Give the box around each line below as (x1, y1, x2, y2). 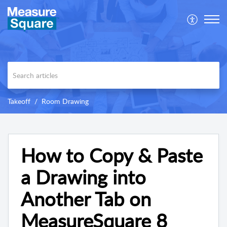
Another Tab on (21, 185, 151, 212)
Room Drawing (42, 96, 89, 106)
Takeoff (8, 96, 30, 106)
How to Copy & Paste (21, 142, 203, 169)
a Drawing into (21, 164, 146, 191)
